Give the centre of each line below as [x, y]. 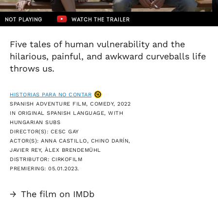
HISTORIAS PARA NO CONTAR [51, 94]
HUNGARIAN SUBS [35, 122]
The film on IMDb [58, 194]
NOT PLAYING [24, 20]
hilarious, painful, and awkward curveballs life [108, 56]
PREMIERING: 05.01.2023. [45, 168]
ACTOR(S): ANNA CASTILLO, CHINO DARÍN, [70, 141]
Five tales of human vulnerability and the [97, 44]
